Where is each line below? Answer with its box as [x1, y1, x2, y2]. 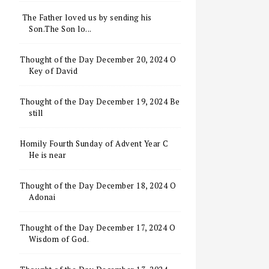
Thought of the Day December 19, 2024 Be [20, 96, 180, 107]
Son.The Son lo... [29, 23, 92, 34]
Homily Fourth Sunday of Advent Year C [20, 138, 169, 149]
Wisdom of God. [29, 234, 89, 244]
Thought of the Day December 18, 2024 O [20, 180, 177, 191]
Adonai [29, 192, 56, 202]
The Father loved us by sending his [20, 12, 152, 23]
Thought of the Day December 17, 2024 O [20, 222, 176, 233]
